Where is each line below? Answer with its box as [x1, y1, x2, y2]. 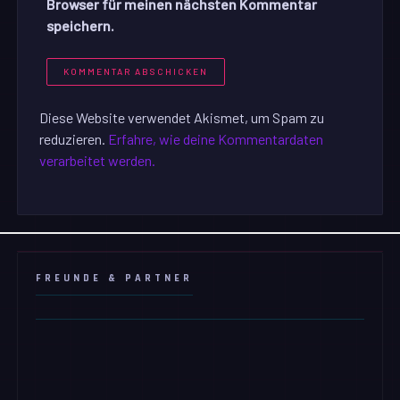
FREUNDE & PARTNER [36, 271, 194, 285]
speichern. [46, 16, 115, 34]
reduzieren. [39, 129, 109, 147]
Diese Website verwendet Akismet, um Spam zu [39, 108, 325, 126]
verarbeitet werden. [39, 151, 156, 169]
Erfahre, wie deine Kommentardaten [108, 129, 324, 147]
